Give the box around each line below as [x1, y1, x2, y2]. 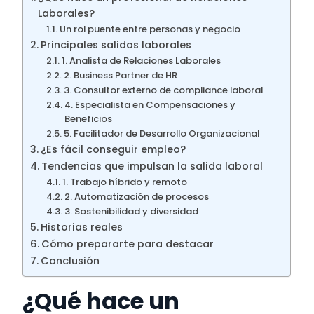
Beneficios [64, 112, 114, 126]
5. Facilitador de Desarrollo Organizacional [63, 127, 261, 141]
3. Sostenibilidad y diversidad [64, 205, 200, 219]
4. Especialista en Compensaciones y [64, 98, 235, 112]
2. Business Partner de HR [63, 69, 179, 83]
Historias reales [41, 220, 126, 235]
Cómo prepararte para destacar [41, 237, 217, 252]
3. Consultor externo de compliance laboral [63, 83, 265, 97]
